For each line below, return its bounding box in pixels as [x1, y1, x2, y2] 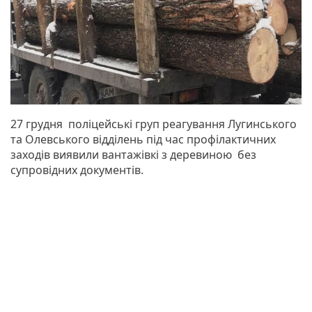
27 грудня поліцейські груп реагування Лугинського [10, 116, 297, 132]
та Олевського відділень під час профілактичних [10, 131, 276, 147]
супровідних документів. [10, 162, 143, 178]
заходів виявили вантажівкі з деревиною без [10, 146, 256, 162]
